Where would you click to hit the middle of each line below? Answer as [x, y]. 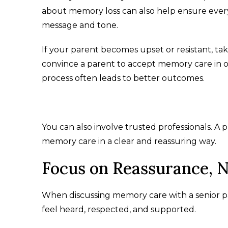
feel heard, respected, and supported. [119, 209]
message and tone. [80, 25]
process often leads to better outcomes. [123, 78]
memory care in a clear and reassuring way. [129, 141]
